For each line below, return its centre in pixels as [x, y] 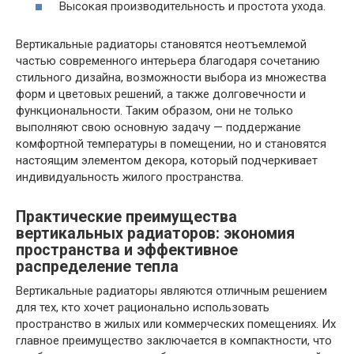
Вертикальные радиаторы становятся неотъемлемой [161, 44]
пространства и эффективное [127, 250]
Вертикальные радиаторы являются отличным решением [171, 290]
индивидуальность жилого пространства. [130, 177]
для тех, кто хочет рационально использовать [143, 307]
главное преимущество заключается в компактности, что [174, 340]
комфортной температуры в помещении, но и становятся [171, 143]
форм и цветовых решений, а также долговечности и [161, 94]
